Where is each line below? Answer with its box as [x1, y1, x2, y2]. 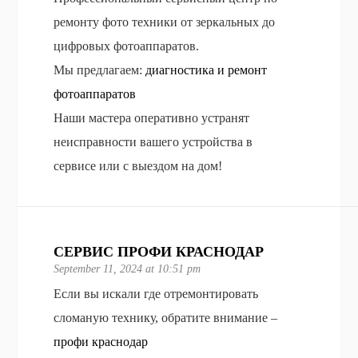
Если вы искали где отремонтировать [54, 286, 259, 300]
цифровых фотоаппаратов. [54, 38, 200, 53]
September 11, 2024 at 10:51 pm [54, 262, 201, 275]
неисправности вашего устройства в [54, 134, 253, 149]
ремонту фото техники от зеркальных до [54, 14, 276, 29]
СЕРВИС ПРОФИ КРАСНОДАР [54, 243, 265, 260]
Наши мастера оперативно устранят [54, 110, 250, 125]
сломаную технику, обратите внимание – [54, 310, 278, 324]
